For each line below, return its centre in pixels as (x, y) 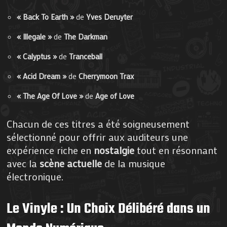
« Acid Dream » (42, 76)
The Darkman (86, 36)
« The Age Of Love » (50, 96)
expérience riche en (50, 150)
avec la (23, 163)
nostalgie (114, 150)
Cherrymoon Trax (106, 76)
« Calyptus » (37, 56)
